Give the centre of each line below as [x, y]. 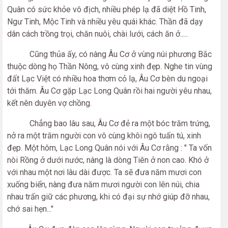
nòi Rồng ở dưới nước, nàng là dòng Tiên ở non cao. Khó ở [108, 160]
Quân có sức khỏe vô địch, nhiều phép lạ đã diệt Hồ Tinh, [107, 9]
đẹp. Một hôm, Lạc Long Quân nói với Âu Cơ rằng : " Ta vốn [109, 148]
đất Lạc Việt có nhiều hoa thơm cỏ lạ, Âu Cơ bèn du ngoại [107, 79]
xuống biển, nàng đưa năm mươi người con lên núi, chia [103, 184]
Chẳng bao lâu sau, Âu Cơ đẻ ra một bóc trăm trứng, [109, 123]
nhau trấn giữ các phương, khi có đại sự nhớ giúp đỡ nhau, [108, 197]
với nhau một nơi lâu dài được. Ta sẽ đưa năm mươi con [104, 172]
